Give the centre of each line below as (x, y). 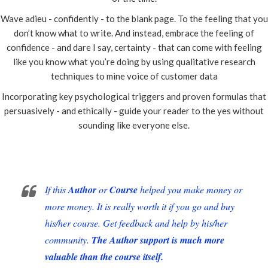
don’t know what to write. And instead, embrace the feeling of (134, 33)
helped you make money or (190, 190)
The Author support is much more (158, 240)
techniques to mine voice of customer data (134, 76)
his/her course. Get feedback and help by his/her (136, 223)
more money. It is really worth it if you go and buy (140, 206)
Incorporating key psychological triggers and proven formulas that (134, 97)
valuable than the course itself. (104, 257)
